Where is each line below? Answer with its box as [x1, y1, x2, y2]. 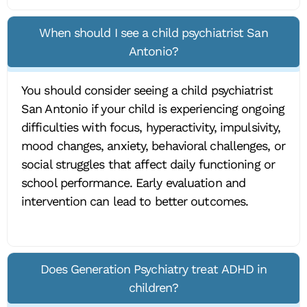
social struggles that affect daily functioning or [21, 157, 275, 172]
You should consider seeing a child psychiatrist [21, 83, 273, 98]
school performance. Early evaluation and [21, 175, 246, 191]
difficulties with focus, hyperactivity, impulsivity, [21, 120, 281, 135]
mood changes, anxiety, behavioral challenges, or [21, 138, 285, 153]
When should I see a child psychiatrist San [39, 25, 268, 40]
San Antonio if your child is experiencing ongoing [21, 101, 284, 116]
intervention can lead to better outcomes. [21, 194, 249, 209]
